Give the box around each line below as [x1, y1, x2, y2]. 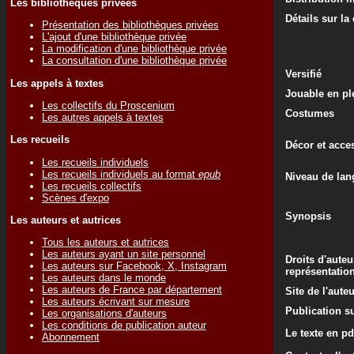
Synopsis [285, 210, 331, 222]
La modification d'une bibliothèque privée [42, 43, 227, 55]
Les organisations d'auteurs [42, 307, 167, 320]
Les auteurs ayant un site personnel [42, 248, 205, 261]
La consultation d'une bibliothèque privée [42, 55, 227, 67]
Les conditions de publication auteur [42, 319, 206, 332]
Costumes [285, 107, 334, 119]
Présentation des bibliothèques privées [42, 19, 219, 32]
